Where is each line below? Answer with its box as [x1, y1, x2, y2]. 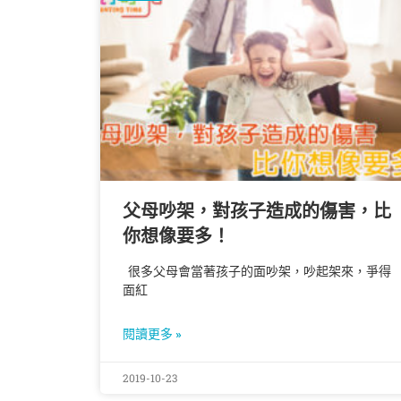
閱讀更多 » [123, 327, 182, 342]
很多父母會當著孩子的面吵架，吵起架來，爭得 [123, 264, 391, 279]
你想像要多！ [123, 226, 230, 248]
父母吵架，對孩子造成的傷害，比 [123, 200, 391, 223]
